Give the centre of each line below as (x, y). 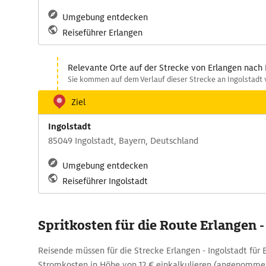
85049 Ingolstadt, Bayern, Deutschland (123, 141)
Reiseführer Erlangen (102, 33)
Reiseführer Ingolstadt (105, 181)
